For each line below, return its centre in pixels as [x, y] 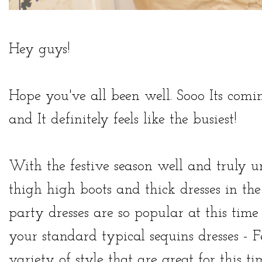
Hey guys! [39, 50]
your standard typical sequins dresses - [131, 237]
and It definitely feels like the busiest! [123, 120]
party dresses [49, 213]
